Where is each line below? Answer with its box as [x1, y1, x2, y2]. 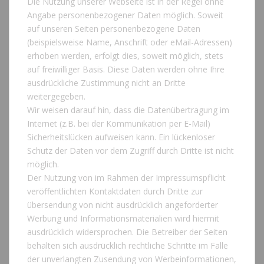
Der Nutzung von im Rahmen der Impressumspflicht [27, 172, 226, 184]
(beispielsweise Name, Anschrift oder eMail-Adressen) [27, 37, 232, 48]
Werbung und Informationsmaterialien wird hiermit [27, 213, 219, 225]
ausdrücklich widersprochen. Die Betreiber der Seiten [27, 226, 227, 238]
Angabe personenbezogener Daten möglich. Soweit [27, 9, 223, 21]
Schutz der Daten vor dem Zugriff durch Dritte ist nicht [27, 145, 234, 157]
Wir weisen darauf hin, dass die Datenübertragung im [27, 104, 229, 116]
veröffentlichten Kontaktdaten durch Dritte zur [27, 186, 203, 197]
